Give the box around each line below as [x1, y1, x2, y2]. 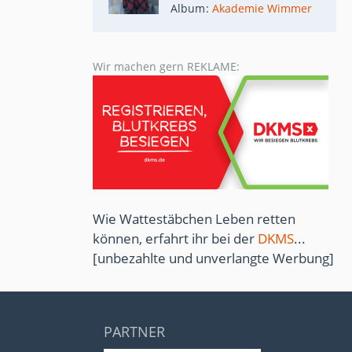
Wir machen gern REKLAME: [93, 58, 240, 74]
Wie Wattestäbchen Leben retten [93, 209, 295, 228]
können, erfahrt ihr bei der [93, 229, 258, 247]
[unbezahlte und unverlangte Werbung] [93, 248, 334, 267]
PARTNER [104, 321, 165, 341]
